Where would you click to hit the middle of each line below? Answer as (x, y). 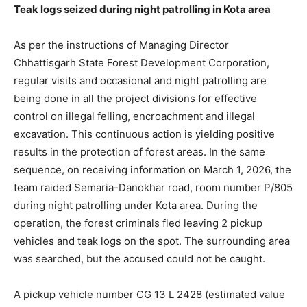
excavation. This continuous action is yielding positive (144, 134)
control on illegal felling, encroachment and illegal (134, 116)
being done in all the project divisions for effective (135, 99)
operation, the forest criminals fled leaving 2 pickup (138, 223)
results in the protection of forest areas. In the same (139, 152)
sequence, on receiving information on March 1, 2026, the (152, 170)
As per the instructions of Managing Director (121, 45)
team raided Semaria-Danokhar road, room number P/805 (153, 188)
